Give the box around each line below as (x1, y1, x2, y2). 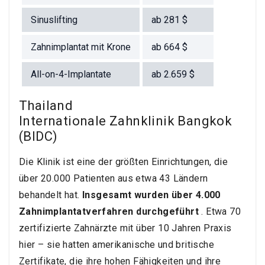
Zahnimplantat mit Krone (31, 41, 131, 53)
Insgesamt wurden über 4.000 (82, 189, 221, 201)
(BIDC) (19, 129, 58, 144)
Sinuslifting (31, 14, 77, 26)
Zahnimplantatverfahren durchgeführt (19, 206, 199, 218)
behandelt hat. (19, 189, 83, 201)
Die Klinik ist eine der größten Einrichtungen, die (19, 156, 228, 168)
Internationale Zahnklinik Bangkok (19, 114, 232, 129)
